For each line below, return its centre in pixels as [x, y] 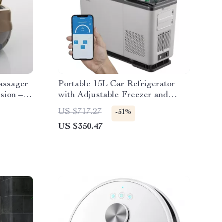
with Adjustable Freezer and [113, 95]
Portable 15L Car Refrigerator [116, 84]
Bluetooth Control [92, 106]
